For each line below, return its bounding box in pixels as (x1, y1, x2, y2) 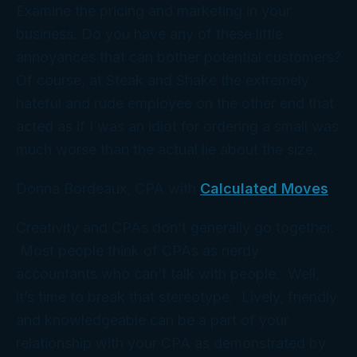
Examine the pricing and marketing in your (16, 2, 291, 20)
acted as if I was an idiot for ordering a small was (16, 118, 339, 135)
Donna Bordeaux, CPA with (16, 180, 200, 198)
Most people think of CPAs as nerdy (16, 242, 259, 260)
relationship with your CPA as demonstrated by (16, 335, 326, 352)
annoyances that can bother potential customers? (16, 49, 341, 66)
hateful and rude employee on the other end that (16, 95, 334, 112)
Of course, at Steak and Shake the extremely (16, 72, 309, 89)
